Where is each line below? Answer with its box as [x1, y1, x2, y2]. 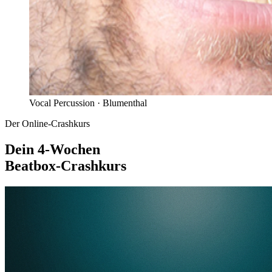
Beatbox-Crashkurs [5, 157, 126, 174]
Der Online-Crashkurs [5, 118, 90, 129]
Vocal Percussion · [29, 98, 103, 109]
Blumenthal [103, 98, 147, 109]
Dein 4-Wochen [5, 141, 100, 157]
